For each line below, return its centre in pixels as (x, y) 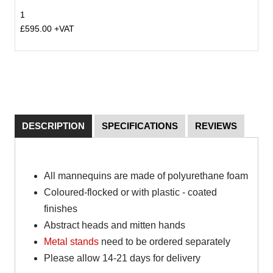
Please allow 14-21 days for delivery (122, 258)
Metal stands (71, 242)
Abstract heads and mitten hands (115, 225)
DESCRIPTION (53, 126)
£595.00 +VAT (47, 29)
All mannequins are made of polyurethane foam (146, 176)
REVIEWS (216, 126)
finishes (61, 209)
